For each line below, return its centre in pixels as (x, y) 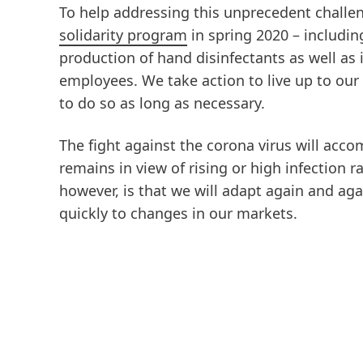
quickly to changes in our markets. (178, 213)
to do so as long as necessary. (164, 103)
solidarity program (123, 35)
